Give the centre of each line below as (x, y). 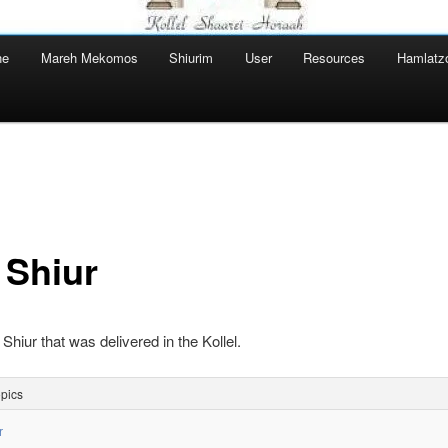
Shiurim (191, 58)
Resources (334, 58)
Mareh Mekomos (89, 58)
